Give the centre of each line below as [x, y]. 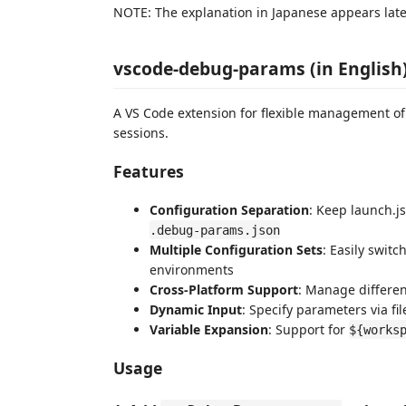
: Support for [309, 329]
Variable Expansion [209, 329]
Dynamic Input [196, 309]
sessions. [141, 132]
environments [192, 269]
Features [149, 171]
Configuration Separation [229, 209]
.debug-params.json [215, 230]
